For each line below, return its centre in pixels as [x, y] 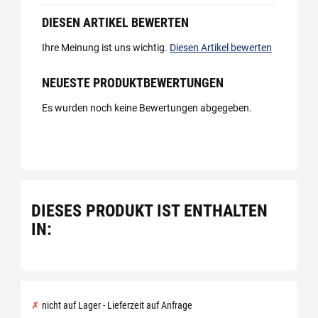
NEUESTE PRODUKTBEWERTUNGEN [133, 83]
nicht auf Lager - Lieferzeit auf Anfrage [116, 305]
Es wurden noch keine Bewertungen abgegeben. [147, 108]
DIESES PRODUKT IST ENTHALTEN [149, 211]
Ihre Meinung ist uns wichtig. [106, 47]
